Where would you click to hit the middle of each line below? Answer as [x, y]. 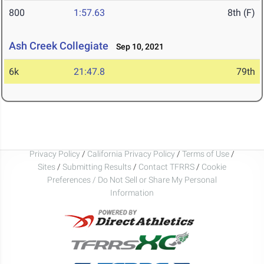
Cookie [214, 166]
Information [132, 192]
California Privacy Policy [131, 154]
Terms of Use [206, 154]
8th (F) [241, 13]
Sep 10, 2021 [137, 47]
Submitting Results [97, 166]
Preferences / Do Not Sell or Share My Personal [132, 179]
